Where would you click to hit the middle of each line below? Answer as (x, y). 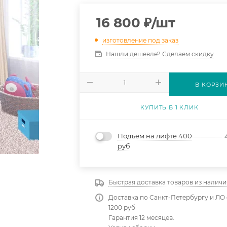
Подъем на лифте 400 (155, 136)
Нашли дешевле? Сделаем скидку (160, 54)
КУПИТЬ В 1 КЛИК (169, 107)
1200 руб (122, 207)
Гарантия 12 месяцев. (142, 217)
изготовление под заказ (141, 40)
